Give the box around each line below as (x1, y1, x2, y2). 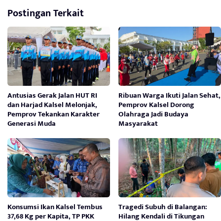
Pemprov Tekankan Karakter (7, 108, 100, 120)
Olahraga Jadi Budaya (118, 108, 189, 120)
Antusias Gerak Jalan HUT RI (7, 89, 97, 102)
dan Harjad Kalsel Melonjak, (7, 98, 97, 111)
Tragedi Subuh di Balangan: (118, 200, 208, 213)
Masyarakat (118, 117, 158, 130)
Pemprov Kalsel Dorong (118, 98, 195, 111)
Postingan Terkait (7, 4, 84, 22)
